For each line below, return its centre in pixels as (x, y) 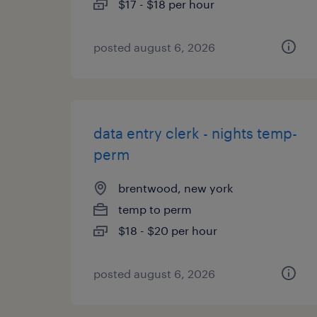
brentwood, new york (175, 188)
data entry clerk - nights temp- (195, 133)
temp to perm (155, 209)
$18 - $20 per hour (168, 230)
